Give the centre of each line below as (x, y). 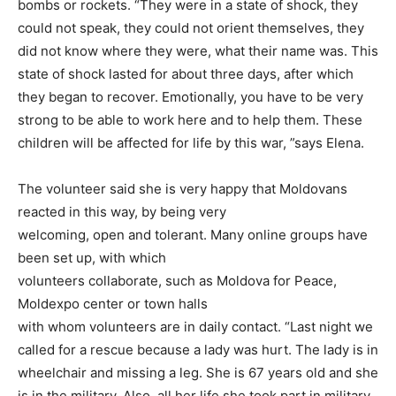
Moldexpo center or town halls (113, 303)
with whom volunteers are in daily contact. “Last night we (195, 326)
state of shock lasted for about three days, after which (186, 73)
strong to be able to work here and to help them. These (190, 119)
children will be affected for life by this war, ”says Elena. (191, 142)
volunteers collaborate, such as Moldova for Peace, (177, 280)
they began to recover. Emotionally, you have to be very (190, 96)
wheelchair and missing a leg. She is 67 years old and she (198, 372)
